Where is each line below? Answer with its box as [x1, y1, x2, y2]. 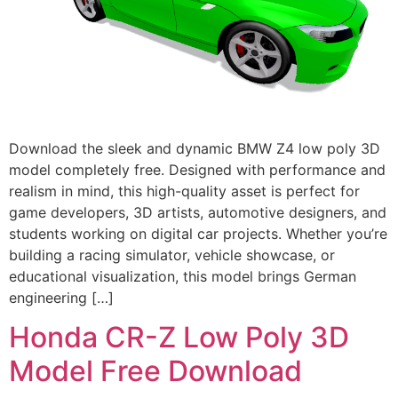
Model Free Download [9, 354, 302, 389]
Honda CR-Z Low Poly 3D [9, 320, 349, 355]
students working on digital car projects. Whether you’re [9, 225, 387, 243]
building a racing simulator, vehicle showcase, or [9, 246, 335, 265]
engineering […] [9, 289, 114, 307]
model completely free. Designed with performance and [9, 161, 386, 179]
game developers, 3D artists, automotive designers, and [9, 203, 386, 222]
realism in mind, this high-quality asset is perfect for [9, 182, 360, 201]
